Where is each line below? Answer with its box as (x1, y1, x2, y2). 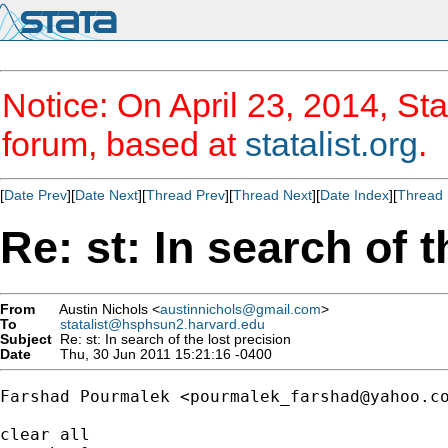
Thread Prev (146, 187, 225, 203)
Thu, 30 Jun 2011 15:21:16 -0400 (52, 346, 272, 362)
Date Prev (4, 187, 67, 203)
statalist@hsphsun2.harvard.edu (60, 316, 265, 332)
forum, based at (2, 125, 245, 163)
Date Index (320, 187, 389, 203)
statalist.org (245, 125, 418, 163)
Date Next (75, 187, 138, 203)
